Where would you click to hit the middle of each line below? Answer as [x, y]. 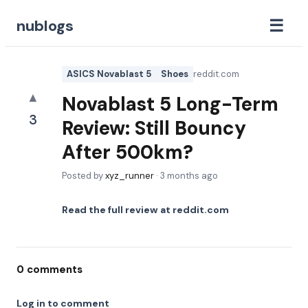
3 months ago [189, 176]
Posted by [84, 176]
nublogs [45, 25]
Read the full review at [117, 210]
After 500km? [128, 152]
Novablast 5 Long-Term [170, 104]
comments [53, 269]
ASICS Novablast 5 [109, 74]
